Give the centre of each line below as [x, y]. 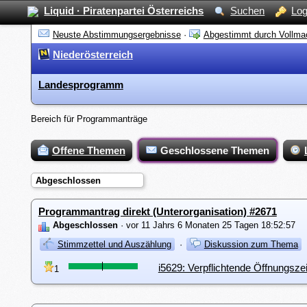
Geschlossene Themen [214, 151]
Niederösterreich [93, 54]
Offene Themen [88, 151]
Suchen [248, 11]
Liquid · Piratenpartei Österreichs [124, 11]
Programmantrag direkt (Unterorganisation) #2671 [157, 212]
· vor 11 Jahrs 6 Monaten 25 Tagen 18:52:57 [206, 225]
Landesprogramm [81, 85]
